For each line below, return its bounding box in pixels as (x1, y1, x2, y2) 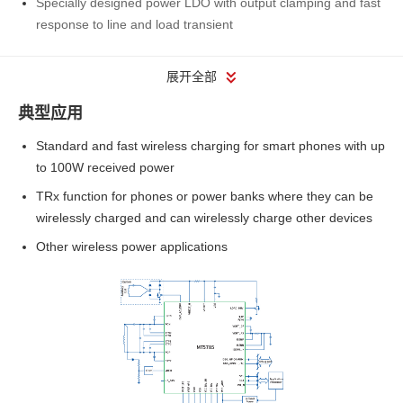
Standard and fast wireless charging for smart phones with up (36, 139, 385, 153)
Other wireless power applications (36, 239, 228, 254)
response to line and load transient (36, 17, 233, 31)
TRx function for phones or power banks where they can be (36, 189, 373, 203)
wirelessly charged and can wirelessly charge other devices (36, 210, 372, 225)
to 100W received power (36, 160, 175, 175)
